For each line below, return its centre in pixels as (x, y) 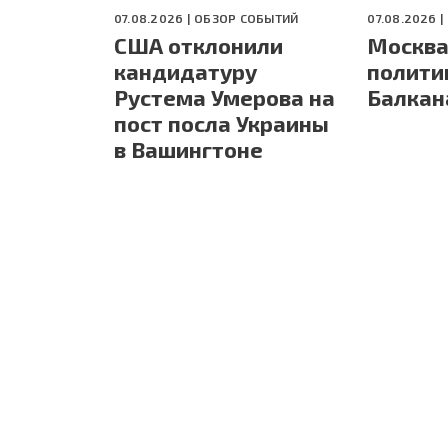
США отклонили (198, 45)
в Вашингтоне (188, 149)
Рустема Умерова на (224, 97)
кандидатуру (185, 71)
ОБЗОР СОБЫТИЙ (246, 18)
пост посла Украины (221, 123)
